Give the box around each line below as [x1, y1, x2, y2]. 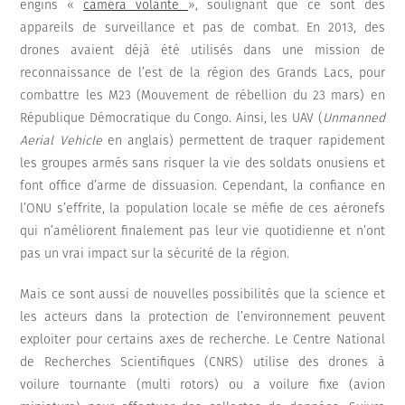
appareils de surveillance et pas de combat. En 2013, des [20, 20, 385, 36]
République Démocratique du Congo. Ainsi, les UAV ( [20, 110, 323, 127]
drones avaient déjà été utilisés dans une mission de [20, 42, 385, 59]
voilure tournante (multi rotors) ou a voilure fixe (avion [20, 377, 385, 393]
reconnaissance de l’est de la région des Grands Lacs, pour [20, 65, 385, 81]
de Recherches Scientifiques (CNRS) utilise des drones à [20, 354, 385, 371]
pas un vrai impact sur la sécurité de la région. [20, 246, 290, 262]
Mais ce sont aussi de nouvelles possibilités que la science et [20, 287, 385, 303]
